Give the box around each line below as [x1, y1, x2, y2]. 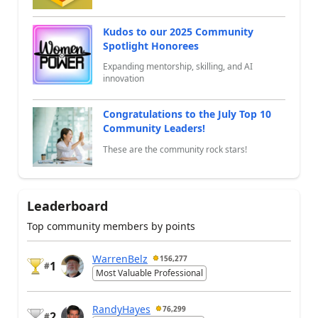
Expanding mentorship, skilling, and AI [103, 60, 253, 73]
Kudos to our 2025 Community [103, 24, 253, 38]
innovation [103, 72, 144, 85]
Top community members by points [27, 219, 195, 234]
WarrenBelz [92, 251, 148, 265]
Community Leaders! [103, 121, 205, 136]
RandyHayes [92, 302, 150, 316]
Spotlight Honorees [103, 38, 199, 53]
